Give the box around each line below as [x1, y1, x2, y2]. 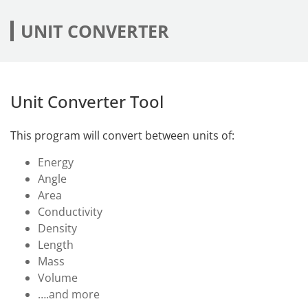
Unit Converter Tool [10, 89, 164, 113]
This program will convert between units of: [10, 127, 234, 143]
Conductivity [38, 203, 102, 219]
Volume [38, 269, 78, 285]
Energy [38, 154, 74, 170]
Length [38, 236, 74, 252]
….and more [38, 286, 100, 302]
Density [38, 220, 77, 236]
